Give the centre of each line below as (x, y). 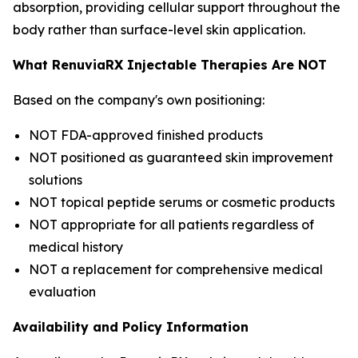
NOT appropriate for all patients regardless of (171, 225)
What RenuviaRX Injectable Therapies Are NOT (170, 65)
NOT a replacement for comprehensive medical (176, 269)
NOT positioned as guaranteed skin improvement (181, 157)
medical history (76, 247)
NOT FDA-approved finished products (146, 135)
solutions (56, 180)
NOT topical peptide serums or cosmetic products (182, 202)
